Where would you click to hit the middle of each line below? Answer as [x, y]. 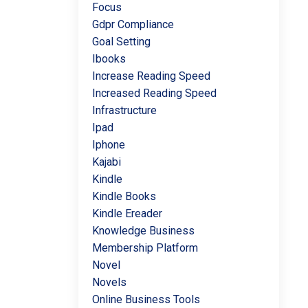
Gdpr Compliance [133, 24]
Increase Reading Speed [151, 76]
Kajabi [106, 162]
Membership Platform [145, 248]
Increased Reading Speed [154, 93]
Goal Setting [121, 42]
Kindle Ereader [127, 213]
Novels [109, 282]
